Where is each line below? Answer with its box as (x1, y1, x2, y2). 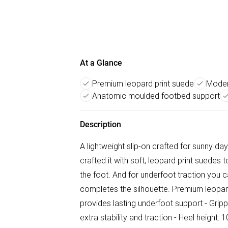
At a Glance (80, 58, 122, 68)
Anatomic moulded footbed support (92, 91, 220, 101)
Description (80, 120, 121, 129)
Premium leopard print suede (92, 78, 194, 89)
